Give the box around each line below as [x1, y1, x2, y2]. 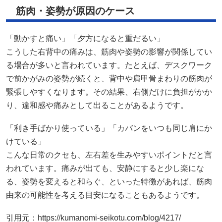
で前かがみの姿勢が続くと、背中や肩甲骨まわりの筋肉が [6, 74, 212, 83]
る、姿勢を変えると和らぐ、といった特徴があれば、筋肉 [6, 177, 212, 186]
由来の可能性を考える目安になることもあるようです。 [6, 191, 204, 200]
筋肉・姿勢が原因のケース [16, 5, 135, 17]
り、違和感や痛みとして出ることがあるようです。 [6, 101, 188, 110]
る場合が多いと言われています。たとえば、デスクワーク [6, 61, 212, 70]
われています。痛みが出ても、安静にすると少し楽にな [6, 164, 204, 173]
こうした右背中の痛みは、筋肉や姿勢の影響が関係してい [6, 48, 212, 56]
